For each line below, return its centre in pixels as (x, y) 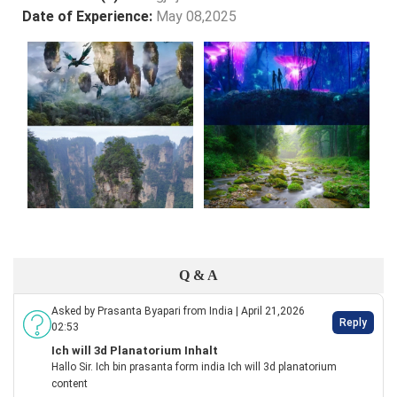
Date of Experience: (89, 17)
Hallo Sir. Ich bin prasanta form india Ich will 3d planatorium (194, 367)
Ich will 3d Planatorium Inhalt (135, 351)
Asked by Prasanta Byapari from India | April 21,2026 (178, 311)
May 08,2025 (196, 17)
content (70, 384)
